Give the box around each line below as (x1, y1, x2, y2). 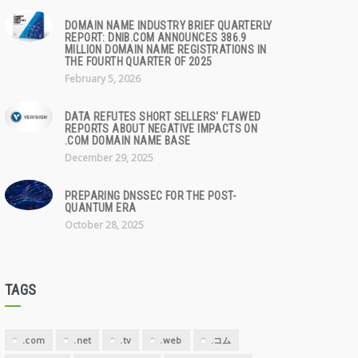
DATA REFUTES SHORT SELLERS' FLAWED (65, 110, 261, 123)
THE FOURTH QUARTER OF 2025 (65, 55, 213, 68)
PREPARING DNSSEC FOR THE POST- (65, 189, 236, 202)
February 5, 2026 (65, 72, 141, 86)
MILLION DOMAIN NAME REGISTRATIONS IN (65, 43, 267, 56)
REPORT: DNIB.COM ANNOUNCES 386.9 (65, 31, 247, 44)
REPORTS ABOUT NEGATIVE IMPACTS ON (65, 122, 258, 135)
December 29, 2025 (65, 151, 153, 165)
